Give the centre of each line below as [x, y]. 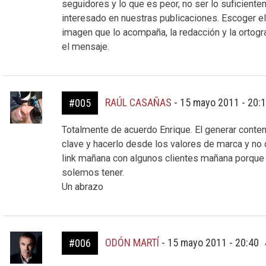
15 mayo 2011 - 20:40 [214, 243]
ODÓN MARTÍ [132, 243]
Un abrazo [82, 187]
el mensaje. [85, 47]
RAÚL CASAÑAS [138, 102]
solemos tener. [93, 172]
